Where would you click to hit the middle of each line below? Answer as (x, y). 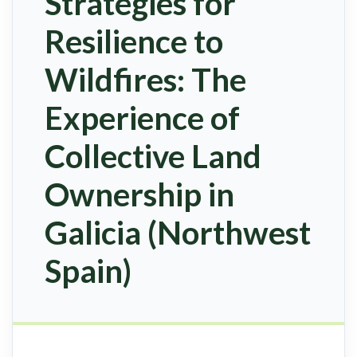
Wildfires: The (145, 80)
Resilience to (134, 42)
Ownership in (139, 195)
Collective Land (153, 157)
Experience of (142, 118)
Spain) (88, 271)
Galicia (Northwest (178, 233)
